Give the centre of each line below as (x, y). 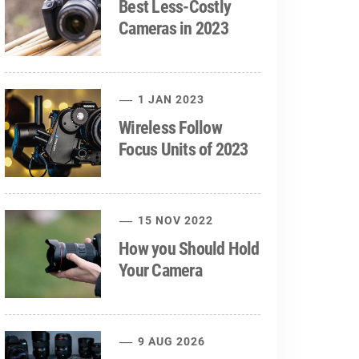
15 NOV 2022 (174, 220)
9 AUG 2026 (170, 341)
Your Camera (160, 270)
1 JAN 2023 (170, 99)
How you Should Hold (189, 249)
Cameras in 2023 (173, 28)
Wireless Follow (170, 128)
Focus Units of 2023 (184, 149)
